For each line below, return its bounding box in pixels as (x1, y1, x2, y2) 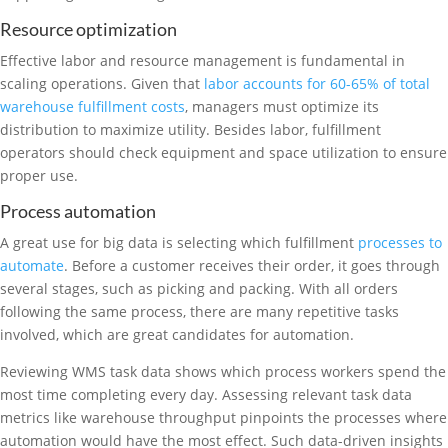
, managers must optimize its (185, 97, 379, 116)
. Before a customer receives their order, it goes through (64, 256, 440, 275)
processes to (358, 233, 442, 252)
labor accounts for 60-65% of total (204, 74, 430, 93)
